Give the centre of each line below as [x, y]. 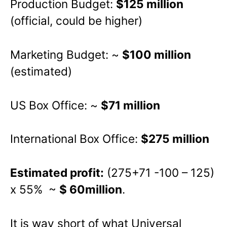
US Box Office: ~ [55, 105]
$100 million [157, 54]
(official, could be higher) [76, 20]
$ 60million [91, 190]
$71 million [130, 105]
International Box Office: [75, 139]
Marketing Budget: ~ [66, 54]
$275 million [175, 139]
